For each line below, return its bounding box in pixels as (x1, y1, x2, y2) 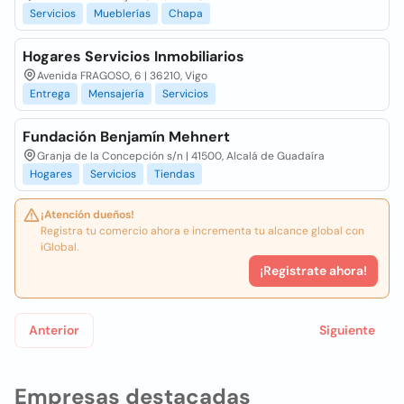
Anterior (29, 322, 79, 338)
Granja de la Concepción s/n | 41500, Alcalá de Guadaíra (37, 149, 325, 163)
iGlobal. (41, 240, 78, 254)
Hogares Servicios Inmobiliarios (23, 47, 244, 66)
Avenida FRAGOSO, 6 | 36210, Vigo (37, 69, 207, 83)
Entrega (30, 87, 70, 101)
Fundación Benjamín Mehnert (23, 127, 230, 146)
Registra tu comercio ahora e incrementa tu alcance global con (41, 224, 364, 238)
